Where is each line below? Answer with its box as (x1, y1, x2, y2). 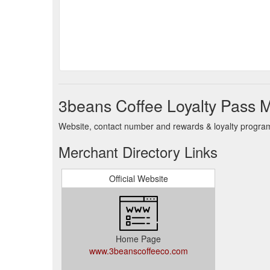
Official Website (108, 172, 168, 184)
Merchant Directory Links (58, 141, 218, 162)
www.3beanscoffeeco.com (89, 245, 188, 257)
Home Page (116, 233, 161, 245)
